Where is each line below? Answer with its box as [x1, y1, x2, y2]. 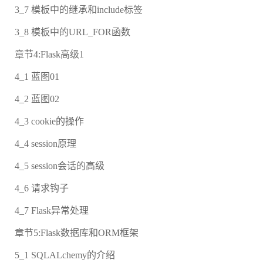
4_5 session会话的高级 [15, 161, 104, 171]
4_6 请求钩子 [15, 183, 69, 194]
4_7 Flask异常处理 [15, 205, 89, 216]
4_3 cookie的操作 [15, 116, 84, 127]
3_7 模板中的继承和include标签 [15, 5, 143, 15]
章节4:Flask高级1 [15, 49, 84, 60]
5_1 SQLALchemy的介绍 [15, 250, 115, 261]
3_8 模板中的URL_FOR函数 [15, 27, 130, 38]
